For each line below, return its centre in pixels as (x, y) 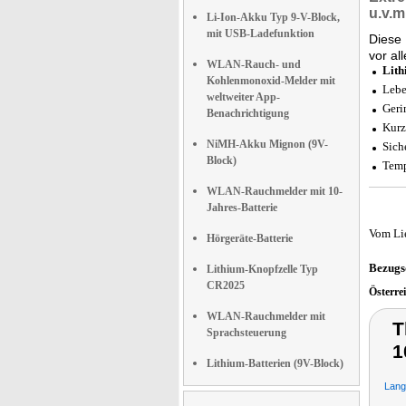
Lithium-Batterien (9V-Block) (275, 363)
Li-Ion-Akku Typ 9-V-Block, (273, 17)
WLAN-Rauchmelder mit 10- (275, 191)
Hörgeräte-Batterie (250, 238)
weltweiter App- (243, 97)
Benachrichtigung (248, 113)
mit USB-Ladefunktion (261, 34)
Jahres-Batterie (242, 208)
